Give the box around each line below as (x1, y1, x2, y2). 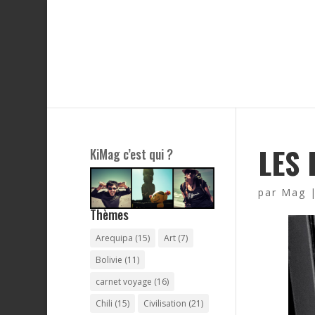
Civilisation (143, 297, 186, 309)
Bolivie (95, 253, 122, 266)
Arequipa (95, 231, 133, 244)
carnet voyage (95, 275, 152, 288)
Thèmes (89, 205, 129, 224)
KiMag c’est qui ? (89, 145, 173, 163)
